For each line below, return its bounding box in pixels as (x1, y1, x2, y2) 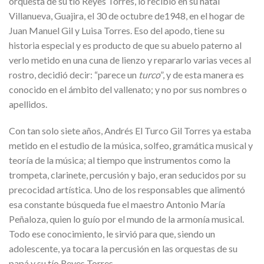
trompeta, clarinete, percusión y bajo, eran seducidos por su (9, 169, 246, 181)
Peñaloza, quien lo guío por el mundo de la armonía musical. (9, 213, 244, 225)
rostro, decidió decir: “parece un (9, 68, 138, 80)
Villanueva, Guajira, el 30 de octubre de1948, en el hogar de (9, 9, 245, 21)
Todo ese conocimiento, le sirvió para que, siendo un (9, 228, 215, 240)
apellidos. (9, 98, 47, 110)
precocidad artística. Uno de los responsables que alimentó (9, 184, 245, 196)
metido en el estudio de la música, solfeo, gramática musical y (9, 140, 253, 151)
